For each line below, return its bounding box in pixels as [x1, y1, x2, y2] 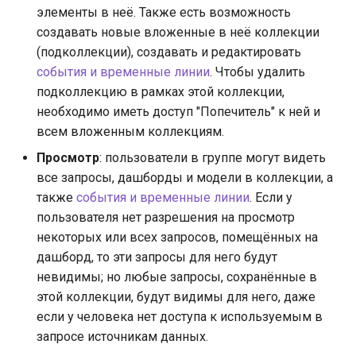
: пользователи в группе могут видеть [99, 149, 326, 165]
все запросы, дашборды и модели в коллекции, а [37, 169, 333, 185]
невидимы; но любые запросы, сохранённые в [37, 269, 317, 284]
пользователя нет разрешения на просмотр [37, 209, 295, 225]
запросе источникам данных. [37, 328, 208, 344]
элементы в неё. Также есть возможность [37, 4, 291, 20]
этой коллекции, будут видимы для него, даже [37, 288, 315, 304]
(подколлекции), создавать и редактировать [37, 44, 301, 60]
